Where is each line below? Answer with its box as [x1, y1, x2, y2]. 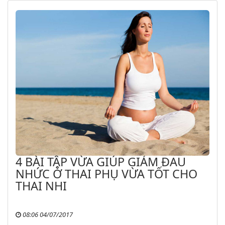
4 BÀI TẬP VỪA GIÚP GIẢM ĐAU [16, 153, 186, 170]
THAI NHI [16, 177, 67, 194]
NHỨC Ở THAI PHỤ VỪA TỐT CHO [16, 165, 197, 182]
